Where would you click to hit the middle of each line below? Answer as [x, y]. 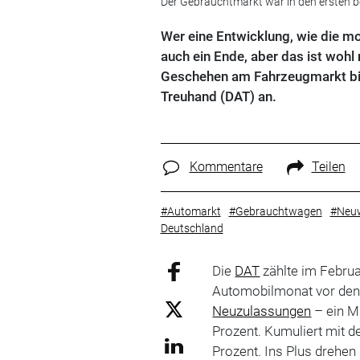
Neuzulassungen [262, 311]
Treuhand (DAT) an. [218, 96]
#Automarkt [190, 211]
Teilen [328, 167]
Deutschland [192, 228]
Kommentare [226, 167]
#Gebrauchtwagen [275, 211]
